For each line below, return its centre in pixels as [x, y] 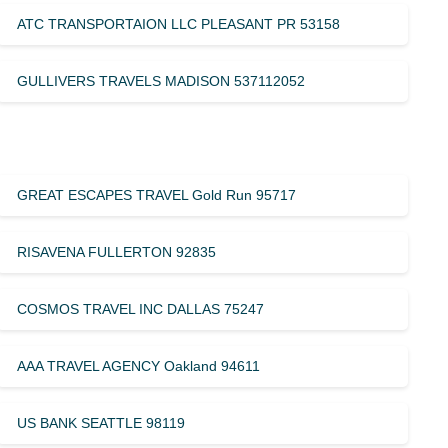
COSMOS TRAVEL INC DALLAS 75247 [141, 308]
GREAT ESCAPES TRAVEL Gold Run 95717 [157, 194]
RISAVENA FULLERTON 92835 [117, 251]
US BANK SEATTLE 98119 [101, 422]
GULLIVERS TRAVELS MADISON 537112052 [161, 80]
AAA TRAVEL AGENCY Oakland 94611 [139, 365]
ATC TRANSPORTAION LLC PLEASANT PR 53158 [179, 23]
